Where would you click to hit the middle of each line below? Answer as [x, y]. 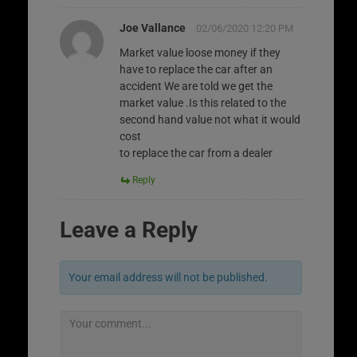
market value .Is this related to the [203, 102]
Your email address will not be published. [168, 277]
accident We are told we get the [196, 86]
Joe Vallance [153, 27]
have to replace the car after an [196, 69]
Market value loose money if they [200, 52]
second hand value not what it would [210, 119]
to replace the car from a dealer [196, 153]
